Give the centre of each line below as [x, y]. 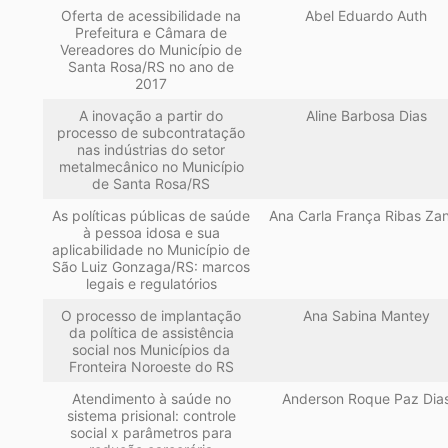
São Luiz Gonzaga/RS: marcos [151, 267]
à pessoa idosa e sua [151, 233]
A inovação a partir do [151, 116]
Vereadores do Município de [151, 50]
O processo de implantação [151, 316]
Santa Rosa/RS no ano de [151, 67]
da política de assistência [151, 333]
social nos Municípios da [151, 350]
